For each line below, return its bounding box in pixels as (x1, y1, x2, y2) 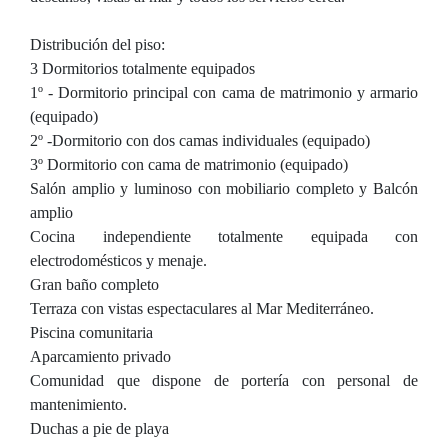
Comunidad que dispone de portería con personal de (30, 372, 418, 389)
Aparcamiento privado (30, 348, 171, 365)
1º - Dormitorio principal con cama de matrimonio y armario (30, 84, 418, 101)
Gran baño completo (30, 276, 159, 293)
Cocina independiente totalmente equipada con (30, 228, 418, 245)
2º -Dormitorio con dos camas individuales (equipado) (30, 132, 370, 149)
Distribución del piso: (30, 36, 165, 53)
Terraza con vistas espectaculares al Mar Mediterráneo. (30, 300, 374, 317)
